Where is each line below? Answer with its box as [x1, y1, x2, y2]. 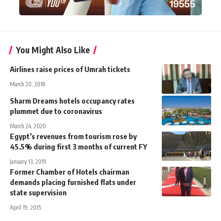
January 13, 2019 [10, 157, 46, 165]
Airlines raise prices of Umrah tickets [10, 64, 130, 74]
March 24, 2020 [10, 122, 46, 130]
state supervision [10, 187, 67, 197]
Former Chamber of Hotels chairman [10, 167, 129, 176]
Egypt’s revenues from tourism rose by [10, 131, 137, 141]
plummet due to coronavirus [10, 106, 102, 115]
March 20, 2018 [10, 80, 45, 88]
